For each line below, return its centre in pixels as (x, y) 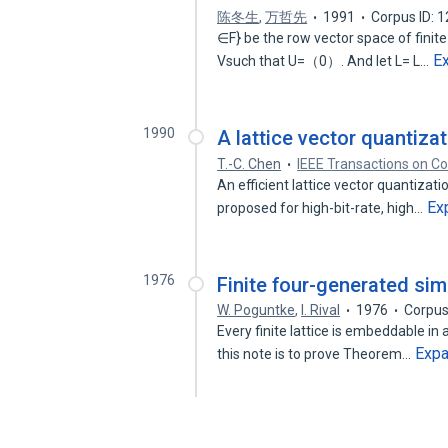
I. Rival (321, 310)
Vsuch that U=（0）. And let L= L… (325, 61)
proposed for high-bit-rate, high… (322, 208)
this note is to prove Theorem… (316, 354)
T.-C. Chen (249, 164)
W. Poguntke (256, 310)
